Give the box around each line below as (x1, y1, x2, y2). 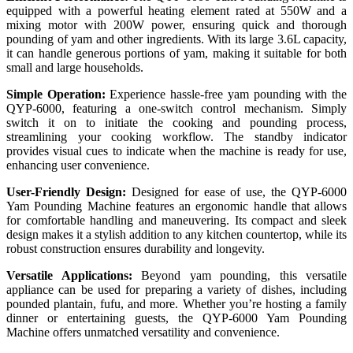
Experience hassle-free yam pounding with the (105, 87, 347, 102)
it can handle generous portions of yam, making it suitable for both (6, 46, 347, 61)
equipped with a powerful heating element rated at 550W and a (6, 4, 347, 18)
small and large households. (6, 61, 143, 75)
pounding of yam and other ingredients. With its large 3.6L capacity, (6, 32, 347, 46)
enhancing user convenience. (6, 158, 150, 173)
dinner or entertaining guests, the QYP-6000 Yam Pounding (6, 311, 347, 325)
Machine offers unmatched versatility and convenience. (6, 325, 280, 340)
